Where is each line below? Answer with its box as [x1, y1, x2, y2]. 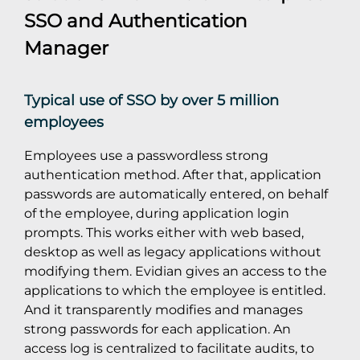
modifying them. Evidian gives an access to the [24, 263, 327, 280]
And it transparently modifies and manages [24, 301, 303, 318]
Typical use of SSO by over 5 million [24, 91, 279, 110]
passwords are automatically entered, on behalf [24, 186, 328, 202]
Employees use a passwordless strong [24, 147, 268, 164]
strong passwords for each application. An [24, 321, 291, 337]
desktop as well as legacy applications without [24, 243, 321, 260]
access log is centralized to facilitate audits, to [24, 340, 314, 357]
